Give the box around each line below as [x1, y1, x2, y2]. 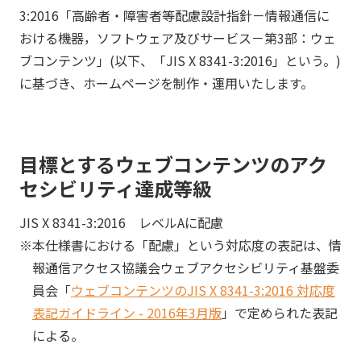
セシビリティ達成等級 [19, 174, 212, 202]
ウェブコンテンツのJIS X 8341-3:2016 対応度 [71, 280, 335, 300]
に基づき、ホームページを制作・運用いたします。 [19, 73, 313, 93]
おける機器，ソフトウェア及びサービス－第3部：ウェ [19, 28, 336, 48]
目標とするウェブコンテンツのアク [19, 150, 327, 178]
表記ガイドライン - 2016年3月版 [32, 302, 222, 322]
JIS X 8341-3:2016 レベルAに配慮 [19, 212, 223, 232]
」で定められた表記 [222, 302, 338, 322]
